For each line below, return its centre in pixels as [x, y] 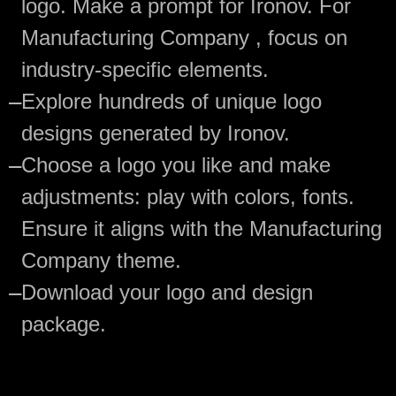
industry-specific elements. [145, 70]
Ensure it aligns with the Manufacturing [202, 229]
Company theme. [101, 261]
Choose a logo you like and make [176, 165]
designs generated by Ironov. [156, 133]
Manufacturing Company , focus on [184, 38]
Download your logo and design [167, 293]
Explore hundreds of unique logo [171, 102]
